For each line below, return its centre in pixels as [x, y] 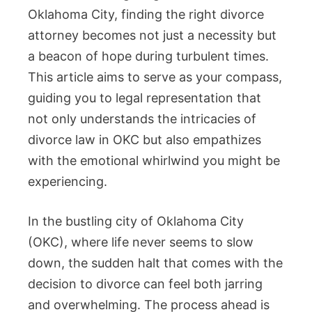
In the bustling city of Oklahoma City [136, 221]
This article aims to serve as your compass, [155, 77]
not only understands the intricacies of [142, 119]
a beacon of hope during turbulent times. [148, 56]
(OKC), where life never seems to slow [141, 242]
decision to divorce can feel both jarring [145, 284]
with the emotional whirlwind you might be [154, 161]
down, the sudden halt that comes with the [155, 263]
